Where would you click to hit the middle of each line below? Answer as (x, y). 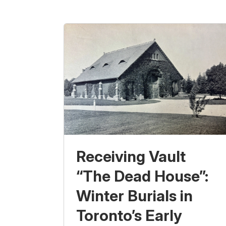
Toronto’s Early (129, 216)
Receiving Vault (131, 157)
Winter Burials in (134, 196)
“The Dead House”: (142, 176)
